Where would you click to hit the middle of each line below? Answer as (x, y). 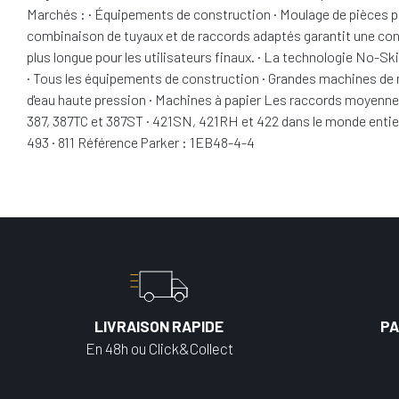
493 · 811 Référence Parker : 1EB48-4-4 (141, 142)
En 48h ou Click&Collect (159, 348)
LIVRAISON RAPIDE (159, 326)
